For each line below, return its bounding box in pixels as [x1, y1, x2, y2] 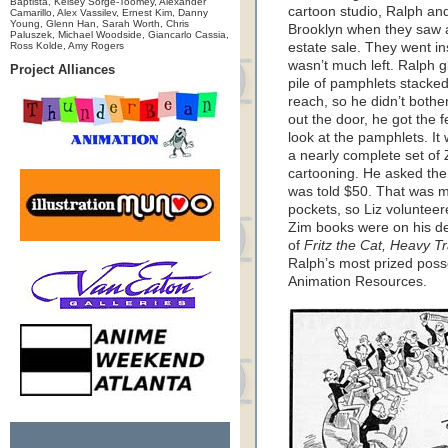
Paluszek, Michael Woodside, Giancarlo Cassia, [10, 29, 229, 40]
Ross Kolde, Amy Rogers [10, 40, 124, 51]
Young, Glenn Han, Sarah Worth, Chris [10, 18, 189, 29]
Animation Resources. [288, 274, 427, 289]
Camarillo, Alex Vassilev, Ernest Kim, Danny [10, 7, 208, 18]
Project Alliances [10, 62, 115, 77]
